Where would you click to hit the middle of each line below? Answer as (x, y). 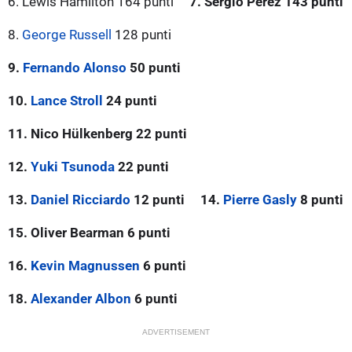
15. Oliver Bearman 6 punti (89, 232)
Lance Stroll (67, 100)
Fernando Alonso (75, 67)
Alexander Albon (81, 298)
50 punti (154, 67)
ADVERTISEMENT (176, 332)
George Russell (67, 34)
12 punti (158, 199)
